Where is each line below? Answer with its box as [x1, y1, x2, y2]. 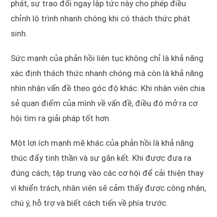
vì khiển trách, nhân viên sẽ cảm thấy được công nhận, [11, 183, 206, 193]
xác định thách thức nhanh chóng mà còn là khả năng [11, 68, 204, 78]
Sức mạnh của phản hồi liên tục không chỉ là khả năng [11, 53, 204, 63]
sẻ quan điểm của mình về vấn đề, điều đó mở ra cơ [11, 98, 198, 108]
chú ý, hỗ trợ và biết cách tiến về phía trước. [11, 198, 169, 208]
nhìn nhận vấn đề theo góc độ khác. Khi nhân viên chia [11, 83, 205, 93]
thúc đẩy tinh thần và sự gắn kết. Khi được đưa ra [11, 153, 192, 163]
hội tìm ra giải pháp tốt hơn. [11, 113, 111, 124]
